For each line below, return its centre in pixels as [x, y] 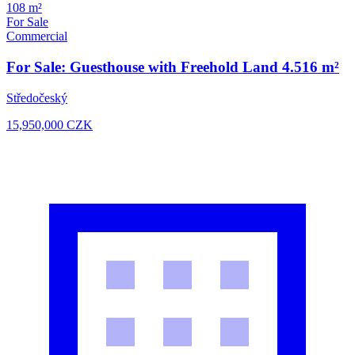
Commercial [37, 36]
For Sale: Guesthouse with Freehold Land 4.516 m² [173, 67]
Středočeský [37, 97]
